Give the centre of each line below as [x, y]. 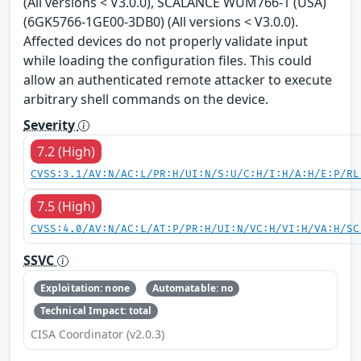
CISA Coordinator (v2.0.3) [98, 334]
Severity [51, 124]
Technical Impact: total [96, 311]
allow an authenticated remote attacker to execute [178, 79]
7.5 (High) [66, 206]
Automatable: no [193, 288]
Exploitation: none [85, 288]
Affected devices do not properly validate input [166, 41]
